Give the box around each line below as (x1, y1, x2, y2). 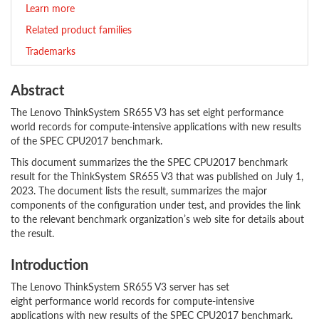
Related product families (26, 22, 132, 36)
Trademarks (26, 43, 75, 58)
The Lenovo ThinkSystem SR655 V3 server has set (11, 279, 229, 293)
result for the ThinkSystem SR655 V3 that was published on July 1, (11, 169, 303, 183)
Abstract (11, 80, 64, 100)
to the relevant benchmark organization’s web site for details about (11, 211, 304, 226)
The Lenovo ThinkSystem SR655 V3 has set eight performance (11, 105, 283, 119)
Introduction (11, 254, 88, 274)
